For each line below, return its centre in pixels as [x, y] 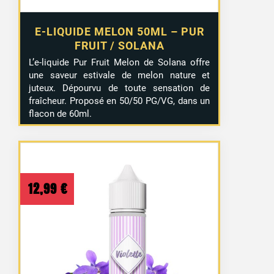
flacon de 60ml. [61, 114]
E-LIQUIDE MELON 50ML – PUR [119, 32]
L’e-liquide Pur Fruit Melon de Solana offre [120, 63]
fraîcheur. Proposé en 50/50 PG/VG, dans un [120, 101]
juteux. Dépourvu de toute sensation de [120, 88]
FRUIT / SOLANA [119, 46]
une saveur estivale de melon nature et [120, 76]
